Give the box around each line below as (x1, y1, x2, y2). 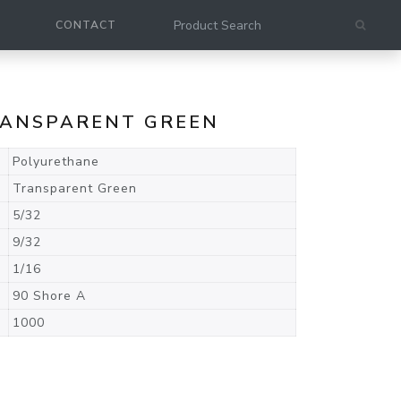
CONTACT (55, 18, 116, 32)
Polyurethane (13, 153, 99, 170)
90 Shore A (13, 287, 86, 304)
